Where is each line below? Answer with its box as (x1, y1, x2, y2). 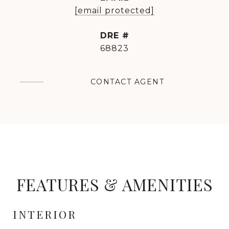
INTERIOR (13, 207, 77, 221)
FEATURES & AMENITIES (16, 173, 213, 195)
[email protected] (75, 6, 154, 15)
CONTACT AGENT (90, 77, 165, 86)
